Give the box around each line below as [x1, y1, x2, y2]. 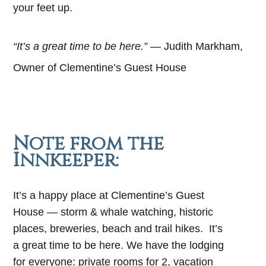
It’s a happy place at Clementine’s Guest [13, 189, 205, 201]
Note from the [13, 131, 164, 157]
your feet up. [13, 1, 73, 14]
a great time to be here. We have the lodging [13, 239, 224, 251]
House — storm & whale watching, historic [13, 205, 214, 218]
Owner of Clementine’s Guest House [13, 62, 187, 74]
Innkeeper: [13, 147, 119, 173]
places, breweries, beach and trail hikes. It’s [13, 222, 223, 235]
